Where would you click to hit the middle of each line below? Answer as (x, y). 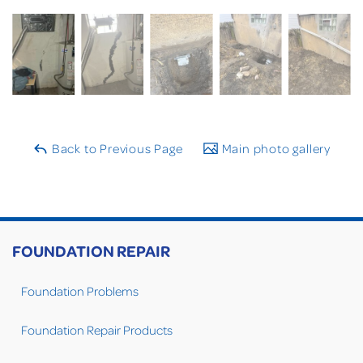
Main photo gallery (274, 149)
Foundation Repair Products (97, 330)
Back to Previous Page (116, 149)
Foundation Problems (80, 291)
